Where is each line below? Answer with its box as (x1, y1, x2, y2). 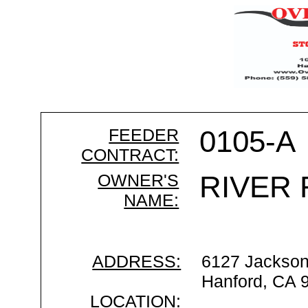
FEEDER (109, 125, 179, 144)
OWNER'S (98, 170, 179, 190)
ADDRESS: (92, 252, 181, 271)
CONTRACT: (81, 145, 179, 164)
